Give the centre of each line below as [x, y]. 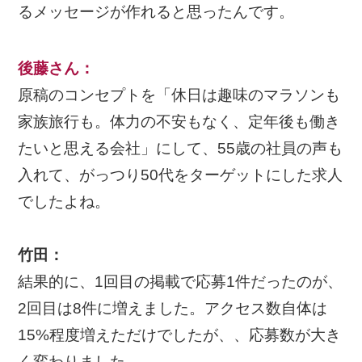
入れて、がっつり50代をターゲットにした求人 [181, 175]
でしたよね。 [64, 202]
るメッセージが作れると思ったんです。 [156, 11]
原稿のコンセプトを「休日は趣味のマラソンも [179, 95]
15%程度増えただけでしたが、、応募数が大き [180, 335]
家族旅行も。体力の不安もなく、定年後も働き [179, 122]
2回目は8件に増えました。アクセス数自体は [173, 309]
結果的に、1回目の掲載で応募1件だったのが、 [181, 282]
